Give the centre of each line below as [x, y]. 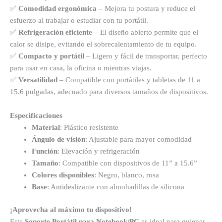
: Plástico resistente [89, 127]
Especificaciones [36, 115]
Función [44, 151]
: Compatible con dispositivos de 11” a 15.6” [128, 163]
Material [46, 127]
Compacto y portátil [51, 56]
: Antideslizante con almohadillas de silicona [115, 187]
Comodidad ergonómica [57, 9]
